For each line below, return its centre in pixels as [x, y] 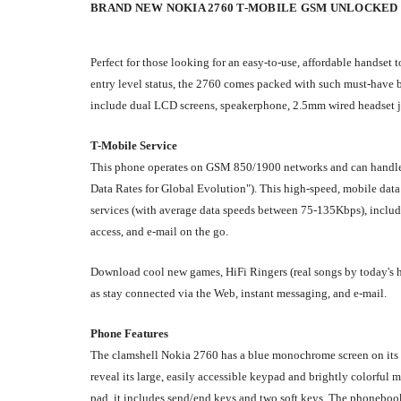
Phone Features [129, 333]
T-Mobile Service [134, 145]
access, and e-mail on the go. [159, 231]
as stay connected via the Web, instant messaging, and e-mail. [239, 293]
